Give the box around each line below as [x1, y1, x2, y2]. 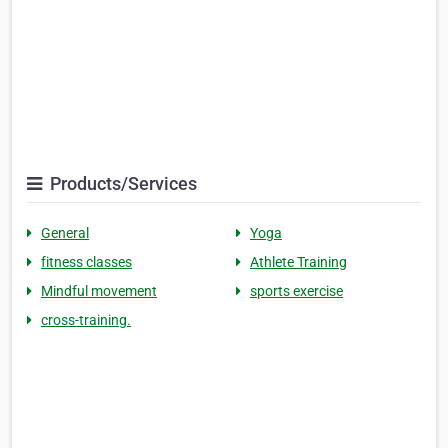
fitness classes [41, 254, 132, 271]
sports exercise [250, 283, 343, 300]
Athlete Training [250, 254, 347, 271]
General [41, 225, 89, 242]
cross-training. [41, 312, 131, 329]
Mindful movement [41, 283, 157, 300]
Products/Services [46, 173, 197, 195]
